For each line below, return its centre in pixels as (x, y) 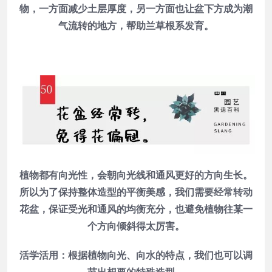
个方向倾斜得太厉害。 (136, 226)
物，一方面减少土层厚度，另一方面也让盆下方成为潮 (136, 8)
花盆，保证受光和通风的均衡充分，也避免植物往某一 (136, 209)
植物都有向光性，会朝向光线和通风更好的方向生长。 (136, 175)
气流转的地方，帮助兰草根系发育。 (136, 25)
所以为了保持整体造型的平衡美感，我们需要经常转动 (136, 192)
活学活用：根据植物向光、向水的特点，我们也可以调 (136, 255)
